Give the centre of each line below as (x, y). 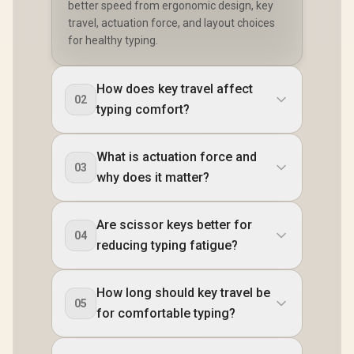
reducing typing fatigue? (167, 245)
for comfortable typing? (166, 313)
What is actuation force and (177, 156)
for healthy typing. (113, 40)
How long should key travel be (183, 292)
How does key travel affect (175, 88)
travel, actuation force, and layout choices (171, 23)
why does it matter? (153, 177)
